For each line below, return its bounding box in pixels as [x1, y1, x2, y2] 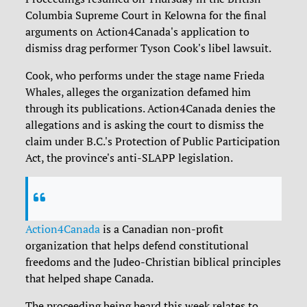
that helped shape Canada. [25, 271, 154, 286]
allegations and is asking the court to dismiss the [25, 118, 265, 132]
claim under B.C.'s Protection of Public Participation [25, 134, 281, 149]
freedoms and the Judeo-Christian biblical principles [25, 255, 282, 269]
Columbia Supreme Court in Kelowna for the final [25, 8, 267, 23]
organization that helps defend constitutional [25, 238, 249, 253]
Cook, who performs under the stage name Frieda [25, 69, 265, 83]
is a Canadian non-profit [100, 222, 224, 236]
